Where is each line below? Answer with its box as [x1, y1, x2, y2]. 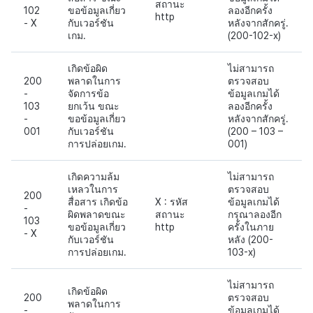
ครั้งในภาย [228, 221, 274, 233]
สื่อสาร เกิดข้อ [68, 196, 128, 208]
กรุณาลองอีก [228, 208, 282, 220]
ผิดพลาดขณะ [68, 208, 126, 220]
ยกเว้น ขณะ [68, 100, 119, 112]
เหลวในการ [68, 183, 118, 195]
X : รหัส [155, 196, 188, 208]
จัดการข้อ [68, 87, 109, 99]
